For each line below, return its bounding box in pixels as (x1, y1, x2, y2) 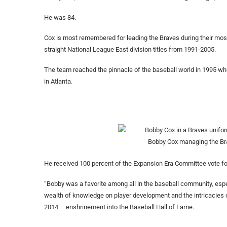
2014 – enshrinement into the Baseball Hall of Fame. (44, 203, 194, 211)
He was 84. (44, 14, 76, 22)
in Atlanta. (44, 78, 72, 86)
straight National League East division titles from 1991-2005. (44, 46, 216, 54)
